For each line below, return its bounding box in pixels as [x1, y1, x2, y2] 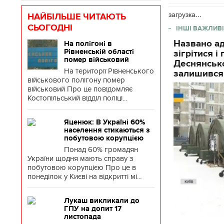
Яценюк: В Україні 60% [64, 118, 145, 126]
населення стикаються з [64, 126, 150, 134]
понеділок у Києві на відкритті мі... [27, 172, 141, 181]
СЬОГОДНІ [27, 22, 72, 32]
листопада [64, 212, 101, 220]
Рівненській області [64, 47, 134, 55]
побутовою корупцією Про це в [27, 163, 136, 172]
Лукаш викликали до [64, 196, 139, 204]
